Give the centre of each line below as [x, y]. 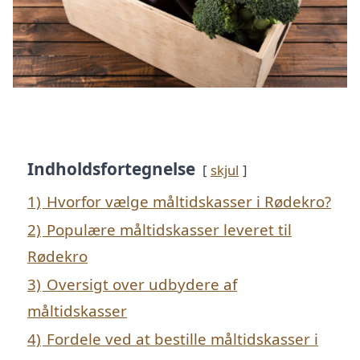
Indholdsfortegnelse [111, 169]
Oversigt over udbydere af [142, 284]
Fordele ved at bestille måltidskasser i [182, 339]
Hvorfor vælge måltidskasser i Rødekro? [189, 202]
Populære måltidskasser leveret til [169, 230]
